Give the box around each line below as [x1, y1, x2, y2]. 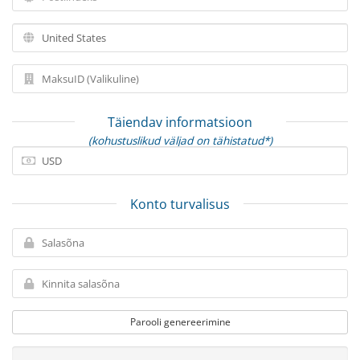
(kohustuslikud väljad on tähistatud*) [88, 133, 272, 148]
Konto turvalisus [130, 195, 230, 213]
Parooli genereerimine [129, 315, 231, 329]
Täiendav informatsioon [108, 113, 252, 131]
